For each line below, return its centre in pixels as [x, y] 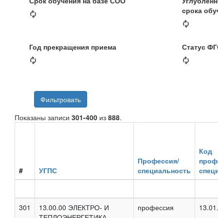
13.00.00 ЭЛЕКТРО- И [74, 207]
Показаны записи [43, 117]
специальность [164, 170]
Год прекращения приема [73, 47]
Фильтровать [61, 99]
